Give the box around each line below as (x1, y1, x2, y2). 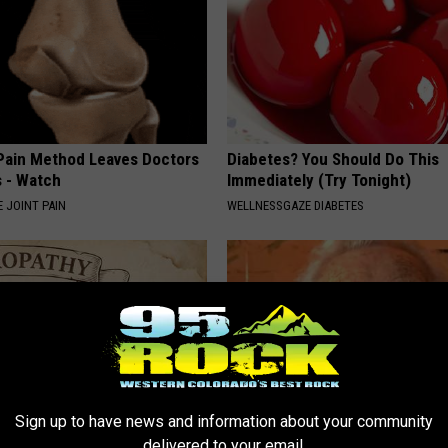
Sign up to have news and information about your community (15, 411, 433, 431)
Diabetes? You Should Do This (227, 149, 440, 170)
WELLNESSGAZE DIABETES (227, 198, 365, 214)
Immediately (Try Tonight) (227, 170, 412, 191)
